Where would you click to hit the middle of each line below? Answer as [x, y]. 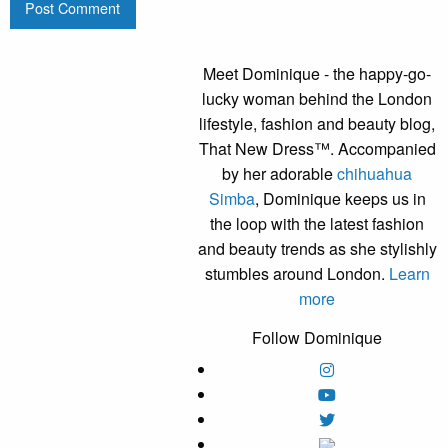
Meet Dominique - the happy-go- [317, 73]
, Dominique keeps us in [340, 198]
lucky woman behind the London [317, 98]
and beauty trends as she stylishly [317, 248]
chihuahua [375, 173]
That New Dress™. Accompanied [317, 148]
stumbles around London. [296, 273]
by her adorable [280, 173]
